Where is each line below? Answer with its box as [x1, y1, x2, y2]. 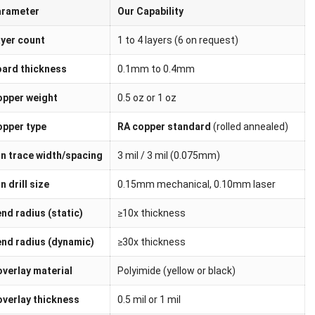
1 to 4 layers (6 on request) [117, 34, 238, 46]
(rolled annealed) [210, 121, 288, 133]
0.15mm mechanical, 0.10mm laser [117, 179, 276, 191]
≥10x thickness [117, 207, 186, 219]
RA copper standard [117, 121, 211, 133]
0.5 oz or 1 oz [117, 92, 176, 104]
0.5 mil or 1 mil [117, 294, 181, 306]
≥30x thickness [117, 236, 186, 248]
